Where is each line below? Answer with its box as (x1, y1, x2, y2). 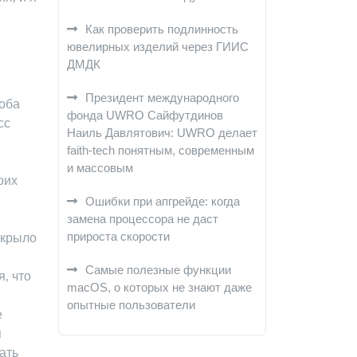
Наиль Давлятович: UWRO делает (67, 126, 257, 139)
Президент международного (85, 91, 239, 104)
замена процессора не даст (67, 212, 218, 226)
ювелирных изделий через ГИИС (67, 40, 249, 53)
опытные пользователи (67, 298, 195, 312)
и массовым (67, 161, 133, 175)
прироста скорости (67, 229, 170, 243)
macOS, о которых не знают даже (67, 280, 252, 294)
